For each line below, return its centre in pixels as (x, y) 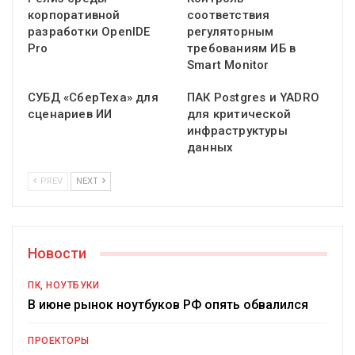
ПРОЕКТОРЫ (59, 341)
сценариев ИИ (70, 115)
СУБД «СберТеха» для (93, 98)
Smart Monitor (228, 65)
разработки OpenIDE (89, 32)
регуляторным (231, 32)
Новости (57, 254)
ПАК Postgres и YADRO (253, 98)
